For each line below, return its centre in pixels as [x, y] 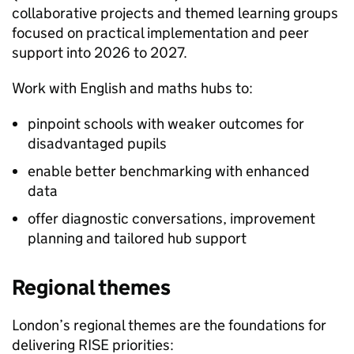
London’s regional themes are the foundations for [169, 325]
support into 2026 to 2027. [100, 53]
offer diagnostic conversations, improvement [171, 218]
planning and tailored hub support [137, 238]
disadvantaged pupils [97, 143]
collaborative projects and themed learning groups [175, 13]
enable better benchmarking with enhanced [169, 171]
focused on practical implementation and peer [160, 33]
